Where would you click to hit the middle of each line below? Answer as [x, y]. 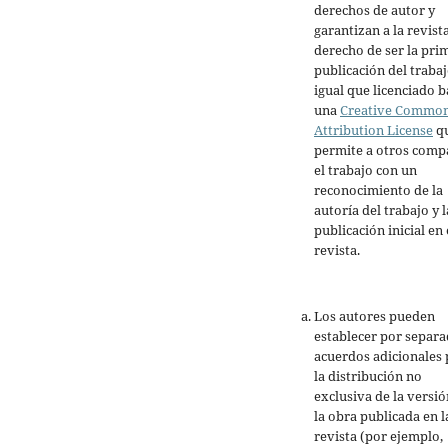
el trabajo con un [365, 169]
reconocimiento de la [378, 189]
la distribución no [368, 375]
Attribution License [373, 129]
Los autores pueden [374, 315]
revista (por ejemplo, [378, 435]
